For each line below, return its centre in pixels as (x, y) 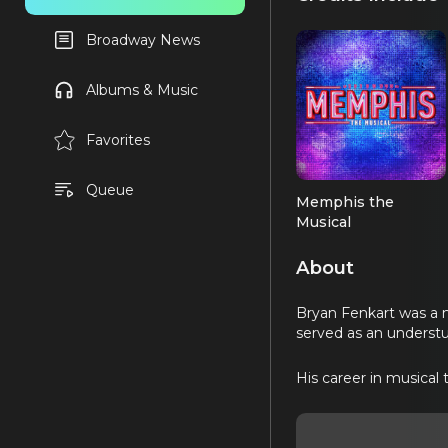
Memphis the (345, 202)
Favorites (117, 140)
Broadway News (142, 40)
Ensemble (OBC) (354, 242)
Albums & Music (141, 90)
